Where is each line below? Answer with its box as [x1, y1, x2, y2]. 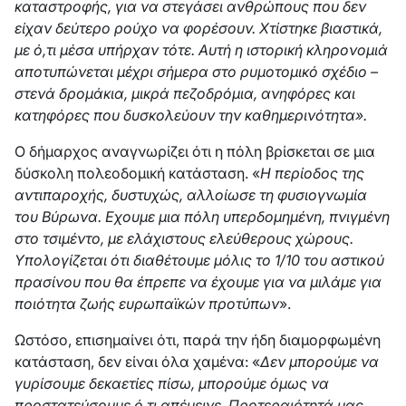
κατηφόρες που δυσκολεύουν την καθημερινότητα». [14, 106, 367, 124]
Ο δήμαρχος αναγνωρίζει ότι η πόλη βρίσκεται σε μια [14, 142, 375, 160]
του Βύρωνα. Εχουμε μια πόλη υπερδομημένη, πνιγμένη [14, 208, 390, 226]
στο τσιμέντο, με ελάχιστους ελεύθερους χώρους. [14, 229, 353, 247]
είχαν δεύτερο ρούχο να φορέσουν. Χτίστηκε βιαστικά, [14, 19, 382, 37]
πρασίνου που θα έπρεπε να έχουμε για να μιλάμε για [14, 273, 382, 291]
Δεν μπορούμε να [260, 353, 379, 371]
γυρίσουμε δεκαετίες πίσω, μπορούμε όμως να [14, 374, 329, 392]
